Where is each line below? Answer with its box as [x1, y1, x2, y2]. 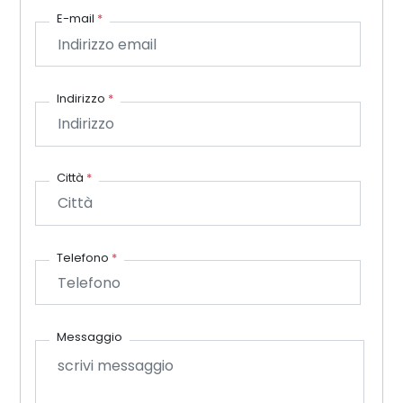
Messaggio [57, 327, 123, 345]
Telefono [57, 248, 112, 266]
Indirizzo [57, 89, 109, 107]
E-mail [57, 10, 98, 28]
